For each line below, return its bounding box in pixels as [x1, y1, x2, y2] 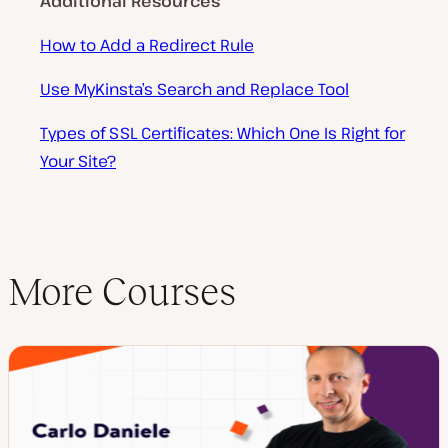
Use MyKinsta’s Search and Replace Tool [40, 78, 349, 100]
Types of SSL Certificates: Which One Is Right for [40, 122, 405, 144]
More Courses [8, 270, 236, 313]
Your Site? [40, 150, 116, 172]
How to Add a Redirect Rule [40, 34, 254, 56]
